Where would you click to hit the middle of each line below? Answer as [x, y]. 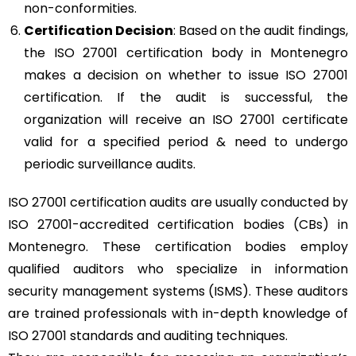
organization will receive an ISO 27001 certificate [186, 119]
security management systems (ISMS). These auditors [178, 291]
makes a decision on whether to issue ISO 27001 [186, 75]
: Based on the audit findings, [261, 30]
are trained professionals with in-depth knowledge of [178, 313]
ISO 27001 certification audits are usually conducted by [178, 202]
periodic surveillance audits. [110, 164]
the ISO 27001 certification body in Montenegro [186, 52]
